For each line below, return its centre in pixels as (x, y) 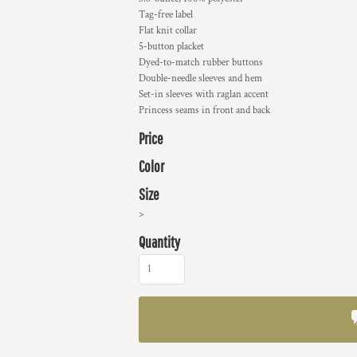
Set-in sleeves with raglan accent (204, 94)
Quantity (159, 242)
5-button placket (171, 47)
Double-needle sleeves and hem (200, 78)
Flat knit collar (168, 31)
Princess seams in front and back (204, 110)
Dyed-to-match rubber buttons (201, 63)
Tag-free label (166, 15)
